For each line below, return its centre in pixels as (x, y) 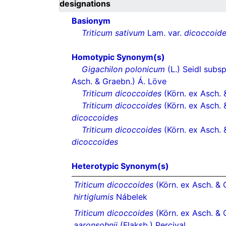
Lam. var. (164, 33)
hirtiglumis (94, 197)
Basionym (91, 21)
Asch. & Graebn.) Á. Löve (119, 81)
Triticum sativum (113, 33)
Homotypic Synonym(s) (118, 57)
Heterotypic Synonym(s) (120, 166)
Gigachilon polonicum (123, 69)
